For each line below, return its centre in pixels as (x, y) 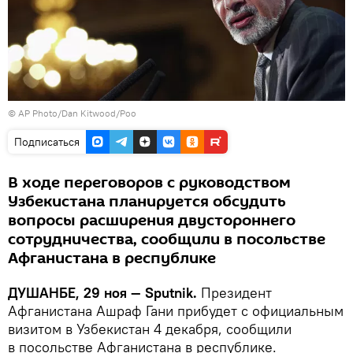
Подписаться (47, 142)
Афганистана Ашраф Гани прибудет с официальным (176, 311)
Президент (234, 293)
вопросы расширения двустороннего (152, 221)
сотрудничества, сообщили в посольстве (167, 240)
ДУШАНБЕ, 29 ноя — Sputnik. (102, 293)
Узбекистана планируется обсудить (147, 202)
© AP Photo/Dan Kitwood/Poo (72, 113)
